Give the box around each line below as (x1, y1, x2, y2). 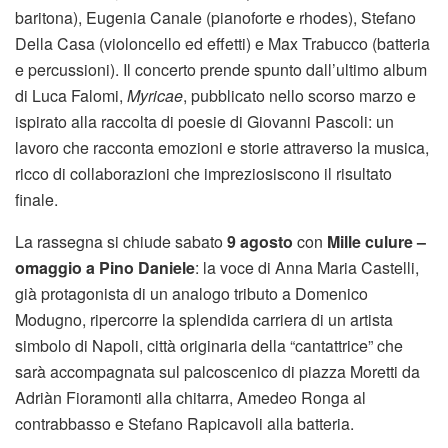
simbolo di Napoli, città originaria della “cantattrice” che (15, 334, 403, 358)
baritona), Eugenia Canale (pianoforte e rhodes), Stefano (15, 6, 416, 30)
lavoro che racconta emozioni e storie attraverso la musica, (15, 136, 429, 160)
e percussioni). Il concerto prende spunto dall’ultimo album (15, 58, 427, 82)
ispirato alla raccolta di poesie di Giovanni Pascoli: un (15, 110, 394, 134)
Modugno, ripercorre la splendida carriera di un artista (15, 308, 393, 332)
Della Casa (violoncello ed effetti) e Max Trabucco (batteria (15, 32, 430, 56)
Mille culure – (327, 230, 426, 254)
